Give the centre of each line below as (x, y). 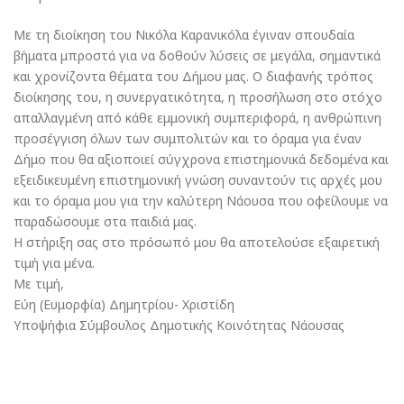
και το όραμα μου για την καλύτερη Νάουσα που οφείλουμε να (201, 201)
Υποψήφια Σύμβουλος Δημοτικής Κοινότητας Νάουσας (179, 325)
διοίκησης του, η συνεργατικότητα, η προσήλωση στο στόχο (198, 97)
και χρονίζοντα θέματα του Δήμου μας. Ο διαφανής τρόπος (193, 76)
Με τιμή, (39, 284)
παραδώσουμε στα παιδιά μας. (105, 221)
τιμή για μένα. (54, 263)
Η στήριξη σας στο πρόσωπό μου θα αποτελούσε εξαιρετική (197, 242)
